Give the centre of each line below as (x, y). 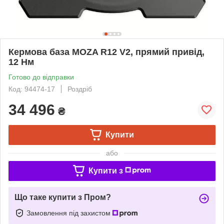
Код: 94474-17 (32, 89)
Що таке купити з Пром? (63, 197)
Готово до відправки (41, 77)
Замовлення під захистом (69, 213)
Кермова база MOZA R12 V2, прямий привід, (106, 52)
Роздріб (80, 89)
